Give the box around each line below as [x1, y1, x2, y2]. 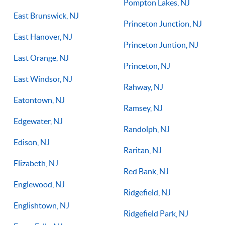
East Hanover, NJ [14, 32, 72, 41]
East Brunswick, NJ [14, 11, 79, 20]
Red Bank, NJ [124, 166, 169, 176]
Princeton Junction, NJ [124, 19, 202, 28]
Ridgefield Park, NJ [124, 208, 188, 218]
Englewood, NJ [14, 179, 65, 189]
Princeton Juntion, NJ [124, 40, 198, 49]
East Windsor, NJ [14, 74, 72, 83]
